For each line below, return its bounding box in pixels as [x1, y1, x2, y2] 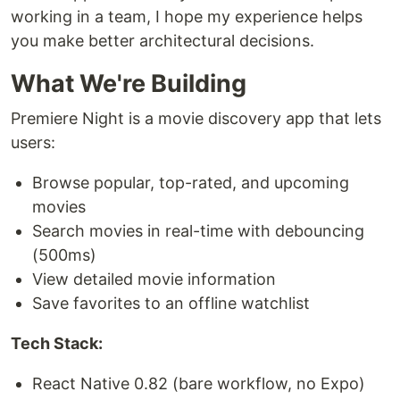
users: [11, 133, 55, 152]
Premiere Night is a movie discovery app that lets [11, 109, 381, 128]
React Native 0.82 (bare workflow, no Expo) [32, 374, 365, 393]
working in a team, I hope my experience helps [11, 7, 362, 26]
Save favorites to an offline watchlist [32, 294, 310, 312]
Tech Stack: [11, 334, 103, 353]
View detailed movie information [32, 270, 276, 288]
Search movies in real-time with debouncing [32, 221, 364, 240]
